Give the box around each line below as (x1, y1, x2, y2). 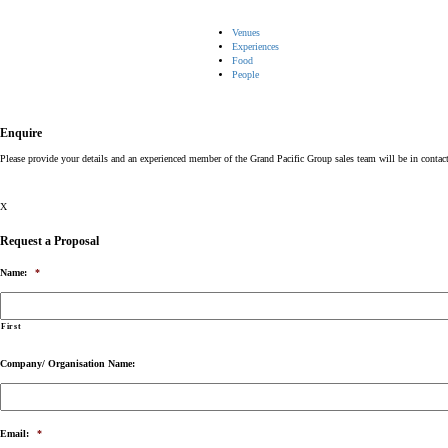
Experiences (232, 41, 279, 52)
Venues (232, 27, 260, 38)
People (232, 69, 259, 80)
